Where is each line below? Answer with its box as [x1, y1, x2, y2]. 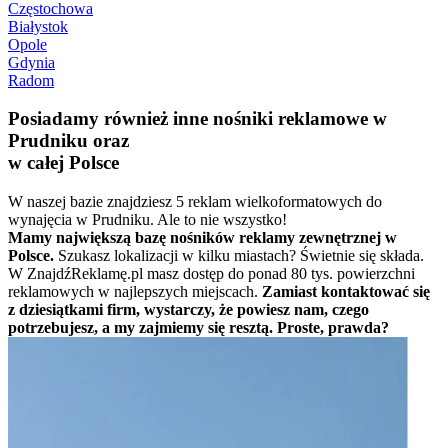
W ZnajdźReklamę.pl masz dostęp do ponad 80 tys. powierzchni [8, 265, 415, 283]
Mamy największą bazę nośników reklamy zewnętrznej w [8, 229, 397, 247]
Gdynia [8, 53, 55, 71]
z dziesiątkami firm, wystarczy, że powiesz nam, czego [8, 301, 369, 319]
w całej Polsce [8, 152, 119, 174]
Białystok [8, 17, 68, 35]
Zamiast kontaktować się [262, 283, 430, 301]
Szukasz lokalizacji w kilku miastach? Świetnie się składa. [58, 247, 424, 265]
